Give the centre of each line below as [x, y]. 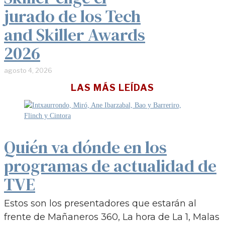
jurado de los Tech [72, 16]
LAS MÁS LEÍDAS [113, 87]
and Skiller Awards [75, 34]
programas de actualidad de [110, 165]
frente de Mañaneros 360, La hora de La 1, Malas [112, 217]
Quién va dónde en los [85, 147]
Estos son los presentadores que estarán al [100, 203]
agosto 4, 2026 [28, 70]
